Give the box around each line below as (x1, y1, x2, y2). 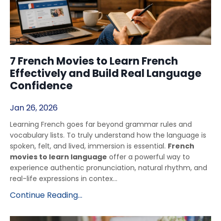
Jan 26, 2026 (10, 102, 58, 113)
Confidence (10, 78, 73, 93)
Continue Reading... (10, 189, 82, 201)
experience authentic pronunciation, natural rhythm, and (10, 162, 207, 173)
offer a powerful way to (107, 151, 190, 162)
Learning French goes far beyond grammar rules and (10, 119, 192, 129)
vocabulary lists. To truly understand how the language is (10, 130, 206, 140)
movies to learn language (10, 151, 107, 162)
